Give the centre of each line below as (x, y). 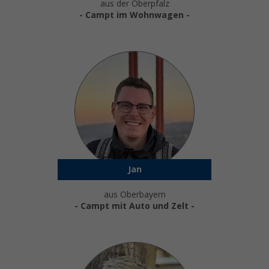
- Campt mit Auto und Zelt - (134, 206)
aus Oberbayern (134, 195)
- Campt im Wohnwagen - (134, 15)
